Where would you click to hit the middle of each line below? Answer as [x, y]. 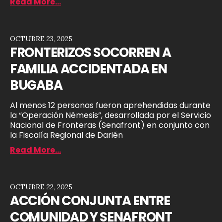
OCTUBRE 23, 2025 [41, 38]
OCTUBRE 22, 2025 [41, 187]
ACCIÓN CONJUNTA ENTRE [90, 201]
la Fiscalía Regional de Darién [66, 135]
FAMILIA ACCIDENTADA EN [88, 69]
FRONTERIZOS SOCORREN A [90, 52]
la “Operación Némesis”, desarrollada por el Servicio [111, 115]
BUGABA [36, 85]
